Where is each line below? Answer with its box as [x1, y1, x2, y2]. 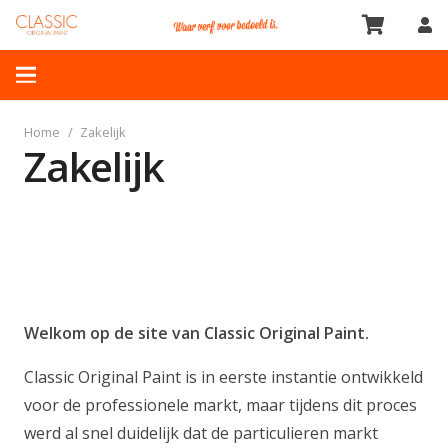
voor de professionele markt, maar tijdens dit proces [24, 393, 417, 416]
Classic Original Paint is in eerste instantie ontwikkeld [24, 365, 423, 388]
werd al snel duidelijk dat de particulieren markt [24, 421, 378, 444]
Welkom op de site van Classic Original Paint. [24, 321, 369, 344]
